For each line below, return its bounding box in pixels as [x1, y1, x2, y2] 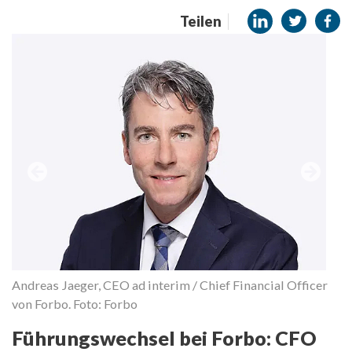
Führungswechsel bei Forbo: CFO [12, 326, 317, 350]
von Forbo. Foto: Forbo [12, 295, 137, 311]
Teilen [180, 12, 222, 30]
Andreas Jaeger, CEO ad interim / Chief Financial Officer [12, 277, 328, 292]
